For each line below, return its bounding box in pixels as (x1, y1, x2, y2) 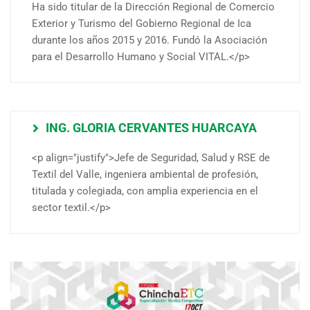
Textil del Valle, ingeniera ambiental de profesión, (32, 168, 258, 181)
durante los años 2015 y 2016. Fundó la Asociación (32, 34, 267, 47)
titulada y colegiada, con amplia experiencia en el (32, 185, 258, 198)
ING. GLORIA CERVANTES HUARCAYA (46, 120, 257, 136)
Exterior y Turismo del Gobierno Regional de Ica (32, 17, 251, 30)
